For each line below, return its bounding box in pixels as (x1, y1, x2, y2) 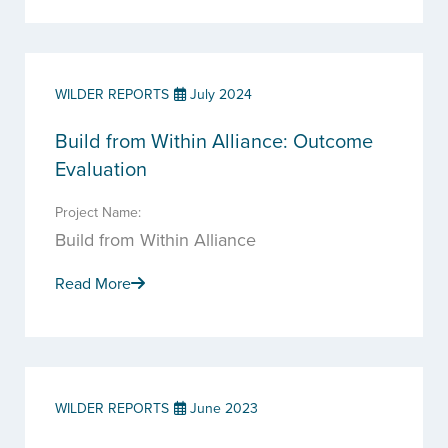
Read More (55, 272, 131, 294)
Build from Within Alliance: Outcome (55, 126, 373, 155)
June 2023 (186, 398, 258, 418)
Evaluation (55, 154, 147, 183)
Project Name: (55, 202, 141, 222)
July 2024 (186, 84, 252, 104)
